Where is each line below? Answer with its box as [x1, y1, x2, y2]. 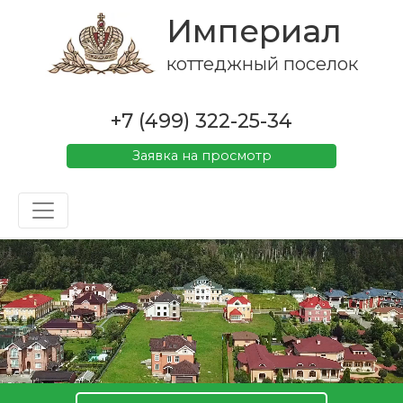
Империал [166, 12, 343, 50]
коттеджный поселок [166, 53, 359, 75]
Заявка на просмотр [131, 147, 272, 164]
